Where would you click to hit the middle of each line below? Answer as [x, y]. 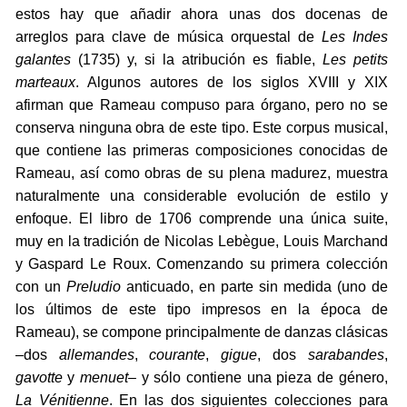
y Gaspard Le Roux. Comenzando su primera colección [201, 264]
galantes [43, 60]
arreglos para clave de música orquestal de [168, 37]
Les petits [355, 60]
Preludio [93, 287]
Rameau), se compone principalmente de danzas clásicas [201, 333]
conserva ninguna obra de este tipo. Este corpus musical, [201, 128]
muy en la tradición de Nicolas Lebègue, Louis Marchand [201, 242]
